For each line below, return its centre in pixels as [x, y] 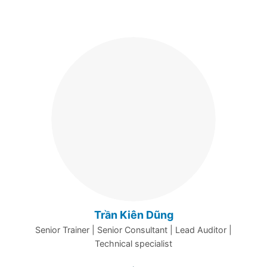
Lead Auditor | [204, 230]
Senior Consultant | [136, 230]
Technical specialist [133, 244]
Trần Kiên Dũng [133, 215]
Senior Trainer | [66, 230]
